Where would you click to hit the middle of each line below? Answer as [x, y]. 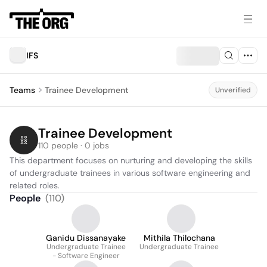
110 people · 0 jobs [74, 145]
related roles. [35, 185]
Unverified [233, 90]
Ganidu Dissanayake [86, 238]
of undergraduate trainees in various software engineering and [130, 173]
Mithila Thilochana [179, 238]
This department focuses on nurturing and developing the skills [131, 160]
